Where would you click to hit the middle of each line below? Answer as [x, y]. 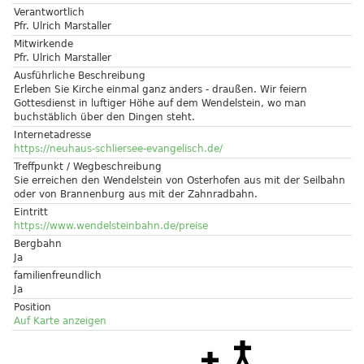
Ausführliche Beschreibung [80, 76]
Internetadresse [52, 135]
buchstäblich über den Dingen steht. [104, 117]
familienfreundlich [58, 275]
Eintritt [31, 212]
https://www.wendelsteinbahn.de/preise [111, 226]
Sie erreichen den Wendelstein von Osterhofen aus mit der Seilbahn [180, 180]
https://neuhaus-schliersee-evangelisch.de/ [118, 149]
